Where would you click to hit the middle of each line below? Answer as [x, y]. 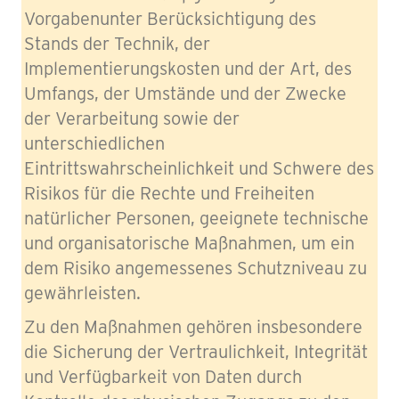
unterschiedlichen [94, 143]
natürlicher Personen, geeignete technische [196, 218]
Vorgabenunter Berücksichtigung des [170, 19]
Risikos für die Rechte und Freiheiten [169, 193]
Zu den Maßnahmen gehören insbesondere [193, 326]
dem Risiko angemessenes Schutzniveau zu [195, 268]
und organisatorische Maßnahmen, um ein [189, 243]
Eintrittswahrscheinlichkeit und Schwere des [199, 168]
